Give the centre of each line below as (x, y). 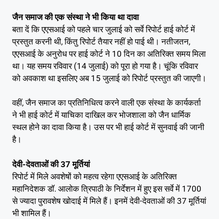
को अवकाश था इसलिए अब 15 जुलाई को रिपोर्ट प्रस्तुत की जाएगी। (109, 78)
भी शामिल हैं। (32, 213)
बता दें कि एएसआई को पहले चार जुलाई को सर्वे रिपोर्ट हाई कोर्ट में (104, 29)
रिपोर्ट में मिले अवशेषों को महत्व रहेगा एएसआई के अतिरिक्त (95, 176)
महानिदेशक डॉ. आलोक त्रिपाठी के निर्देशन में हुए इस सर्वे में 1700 (107, 188)
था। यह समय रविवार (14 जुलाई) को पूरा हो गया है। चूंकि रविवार (105, 66)
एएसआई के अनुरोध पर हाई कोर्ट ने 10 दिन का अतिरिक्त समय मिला (109, 54)
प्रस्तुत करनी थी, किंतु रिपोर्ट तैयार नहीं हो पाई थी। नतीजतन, (101, 41)
